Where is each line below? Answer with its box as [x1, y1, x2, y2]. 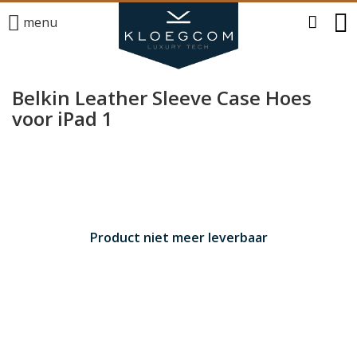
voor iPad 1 [12, 105, 113, 131]
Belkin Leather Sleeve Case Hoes [12, 84, 312, 111]
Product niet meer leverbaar [89, 229, 268, 246]
